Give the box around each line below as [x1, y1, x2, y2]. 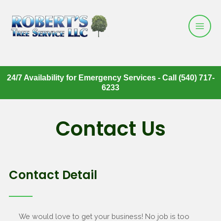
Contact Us [55, 114, 166, 143]
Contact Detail [8, 167, 97, 184]
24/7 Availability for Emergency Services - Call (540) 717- [6, 73, 215, 82]
